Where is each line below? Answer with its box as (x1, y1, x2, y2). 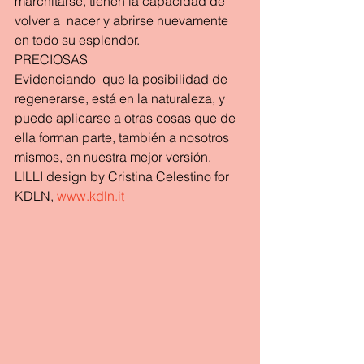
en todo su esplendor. (15, 32, 140, 48)
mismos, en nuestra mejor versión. (15, 149, 211, 165)
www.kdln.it (57, 188, 124, 204)
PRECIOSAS (15, 51, 88, 67)
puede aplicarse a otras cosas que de (15, 110, 239, 126)
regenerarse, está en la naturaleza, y (15, 90, 228, 106)
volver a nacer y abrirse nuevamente (15, 12, 232, 28)
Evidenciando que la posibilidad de (15, 71, 231, 87)
